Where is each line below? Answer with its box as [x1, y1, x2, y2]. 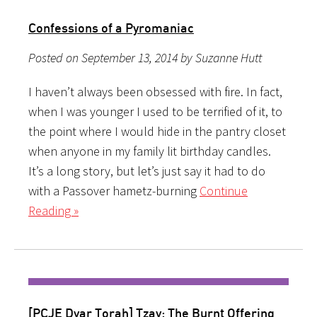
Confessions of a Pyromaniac [28, 19, 194, 35]
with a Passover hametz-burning [28, 182, 200, 199]
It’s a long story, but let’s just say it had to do [28, 162, 265, 179]
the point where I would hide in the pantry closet [28, 122, 286, 139]
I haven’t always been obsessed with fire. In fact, [28, 83, 282, 100]
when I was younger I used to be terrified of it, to [28, 103, 282, 120]
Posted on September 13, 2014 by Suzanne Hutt [28, 49, 262, 66]
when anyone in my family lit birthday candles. [28, 142, 271, 159]
